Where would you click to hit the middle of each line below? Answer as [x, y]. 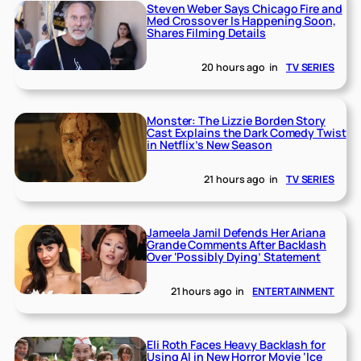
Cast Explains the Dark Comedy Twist [247, 133]
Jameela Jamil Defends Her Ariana [236, 233]
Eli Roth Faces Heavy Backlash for [236, 344]
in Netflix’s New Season [210, 145]
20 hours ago [234, 68]
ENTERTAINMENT [293, 291]
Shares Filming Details [206, 33]
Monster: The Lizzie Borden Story [236, 121]
